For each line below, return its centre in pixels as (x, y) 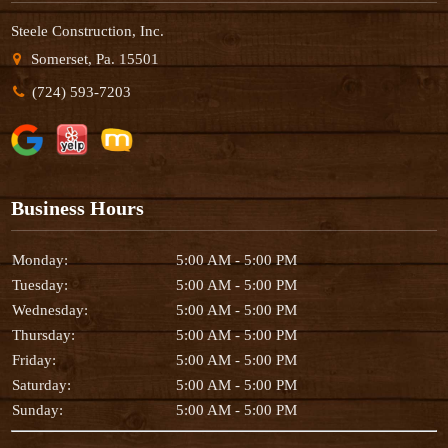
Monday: (40, 259)
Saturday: (42, 384)
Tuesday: (40, 284)
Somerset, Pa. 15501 (93, 59)
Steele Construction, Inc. (88, 31)
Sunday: (38, 409)
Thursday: (44, 334)
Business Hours (78, 207)
